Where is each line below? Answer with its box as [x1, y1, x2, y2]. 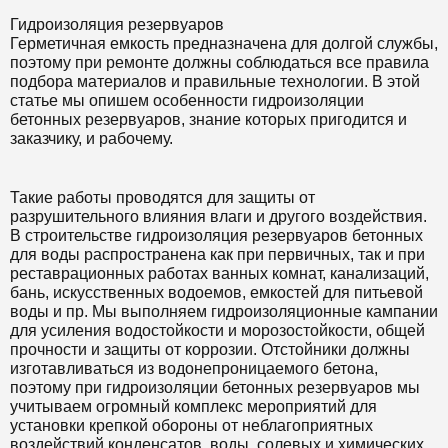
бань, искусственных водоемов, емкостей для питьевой [10, 284, 423, 301]
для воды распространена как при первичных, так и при [10, 246, 425, 263]
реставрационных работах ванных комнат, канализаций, [10, 265, 429, 282]
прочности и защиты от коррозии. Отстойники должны [10, 341, 410, 358]
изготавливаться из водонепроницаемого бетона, [10, 360, 378, 377]
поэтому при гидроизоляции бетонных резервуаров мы [10, 379, 420, 396]
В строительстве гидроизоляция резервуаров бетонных [10, 227, 423, 244]
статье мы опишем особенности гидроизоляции [10, 92, 364, 109]
